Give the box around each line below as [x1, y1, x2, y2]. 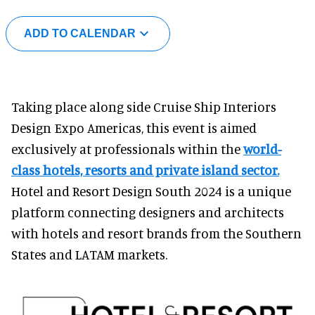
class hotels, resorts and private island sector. [11, 161, 279, 178]
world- [243, 140, 281, 157]
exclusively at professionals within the [11, 140, 243, 157]
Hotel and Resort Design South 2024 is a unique [11, 182, 291, 199]
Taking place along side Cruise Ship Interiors [11, 98, 276, 115]
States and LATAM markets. [11, 245, 167, 262]
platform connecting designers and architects [11, 203, 284, 220]
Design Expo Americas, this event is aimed [11, 119, 257, 136]
